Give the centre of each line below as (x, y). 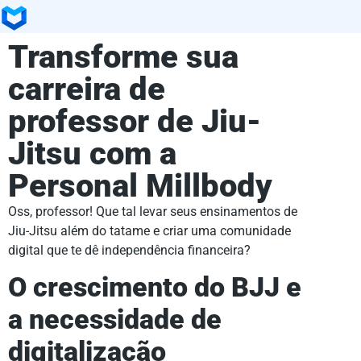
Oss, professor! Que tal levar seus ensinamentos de (153, 211)
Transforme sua (123, 56)
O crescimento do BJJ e (155, 288)
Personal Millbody (140, 185)
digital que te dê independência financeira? (129, 250)
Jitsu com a (92, 153)
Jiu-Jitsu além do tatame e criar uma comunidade (149, 230)
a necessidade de (115, 320)
